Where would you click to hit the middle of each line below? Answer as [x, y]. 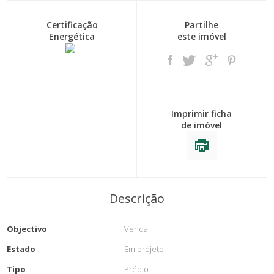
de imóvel [202, 125]
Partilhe [202, 25]
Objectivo [27, 229]
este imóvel [202, 36]
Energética [72, 36]
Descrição [137, 198]
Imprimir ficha [202, 113]
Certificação [72, 25]
